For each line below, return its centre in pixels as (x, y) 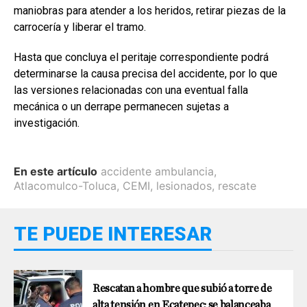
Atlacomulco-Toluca (65, 186)
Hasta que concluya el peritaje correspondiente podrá (141, 58)
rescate (237, 186)
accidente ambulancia (157, 172)
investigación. (47, 123)
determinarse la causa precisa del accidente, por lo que (146, 74)
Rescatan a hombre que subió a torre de (182, 289)
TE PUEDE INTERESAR (113, 234)
